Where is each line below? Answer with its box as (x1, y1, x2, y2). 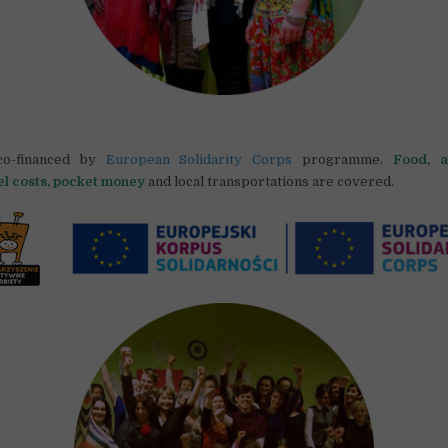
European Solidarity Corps (105, 151, 293, 167)
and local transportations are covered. (145, 173, 395, 189)
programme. (292, 151, 394, 167)
